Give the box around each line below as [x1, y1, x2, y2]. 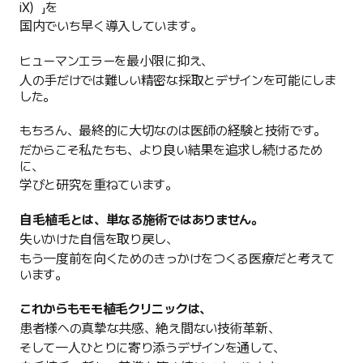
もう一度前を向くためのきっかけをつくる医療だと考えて [19, 251, 335, 267]
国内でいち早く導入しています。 [19, 19, 203, 35]
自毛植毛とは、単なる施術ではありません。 [19, 212, 263, 228]
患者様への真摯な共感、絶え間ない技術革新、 [19, 321, 280, 337]
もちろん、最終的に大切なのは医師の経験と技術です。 [19, 123, 326, 139]
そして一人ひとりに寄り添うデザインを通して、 [19, 340, 285, 357]
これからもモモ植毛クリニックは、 [19, 301, 211, 318]
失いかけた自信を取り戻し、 [19, 232, 178, 248]
